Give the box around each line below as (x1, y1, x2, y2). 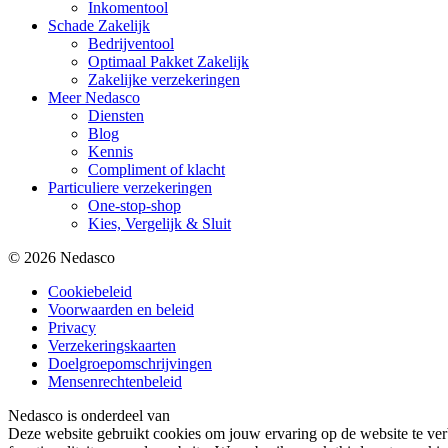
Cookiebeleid (48, 282, 132, 300)
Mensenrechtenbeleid (48, 372, 182, 390)
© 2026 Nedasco (8, 248, 115, 266)
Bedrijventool (88, 34, 174, 52)
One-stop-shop (88, 196, 181, 214)
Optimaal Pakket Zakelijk (88, 52, 249, 70)
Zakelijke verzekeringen (88, 70, 240, 88)
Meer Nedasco (48, 88, 140, 106)
